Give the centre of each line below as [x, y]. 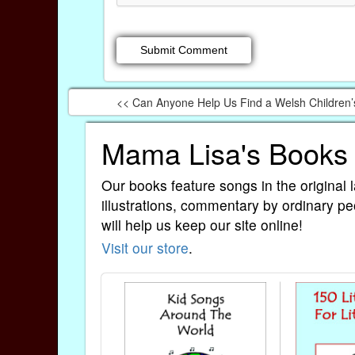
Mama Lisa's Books [225, 152]
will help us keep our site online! [202, 224]
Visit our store [145, 248]
